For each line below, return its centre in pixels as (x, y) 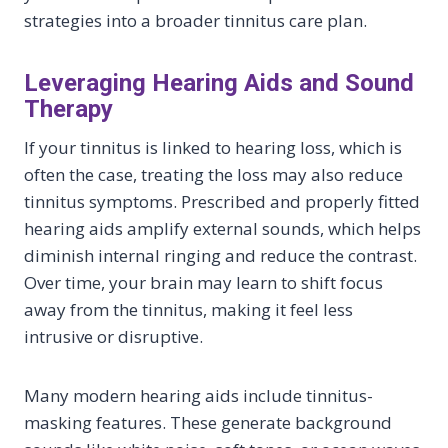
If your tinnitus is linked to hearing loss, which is (213, 148)
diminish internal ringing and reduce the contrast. (220, 256)
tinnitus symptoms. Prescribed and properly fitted (222, 202)
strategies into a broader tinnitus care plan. (195, 21)
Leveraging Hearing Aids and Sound (219, 83)
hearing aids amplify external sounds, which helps (222, 229)
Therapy (68, 109)
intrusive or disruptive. (113, 337)
